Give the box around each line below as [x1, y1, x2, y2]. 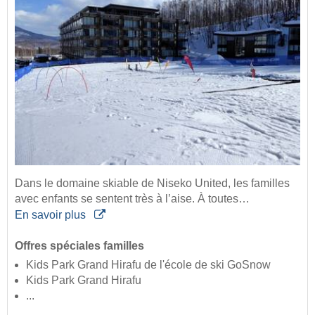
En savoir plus [15, 209, 89, 221]
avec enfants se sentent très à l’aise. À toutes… [15, 193, 250, 205]
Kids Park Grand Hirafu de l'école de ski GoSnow [26, 259, 271, 271]
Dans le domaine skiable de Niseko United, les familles [15, 177, 290, 190]
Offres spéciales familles [15, 240, 144, 252]
